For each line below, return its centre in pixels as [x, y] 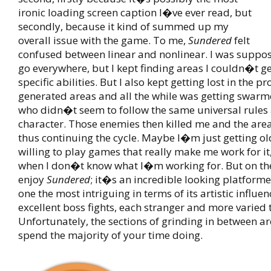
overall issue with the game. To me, [103, 40]
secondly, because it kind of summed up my [123, 26]
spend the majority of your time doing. [110, 235]
